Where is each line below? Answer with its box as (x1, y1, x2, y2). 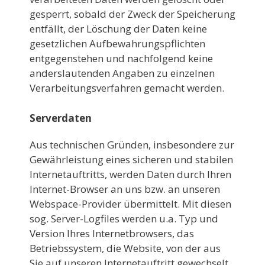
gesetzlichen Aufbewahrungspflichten (30, 37, 205, 50)
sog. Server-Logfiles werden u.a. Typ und (30, 211, 218, 225)
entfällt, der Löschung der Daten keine (30, 22, 207, 35)
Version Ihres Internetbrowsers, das (30, 226, 194, 240)
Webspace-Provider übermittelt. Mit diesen (30, 196, 231, 211)
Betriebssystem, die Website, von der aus (30, 241, 221, 255)
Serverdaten (30, 111, 92, 125)
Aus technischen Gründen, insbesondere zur (30, 137, 234, 151)
